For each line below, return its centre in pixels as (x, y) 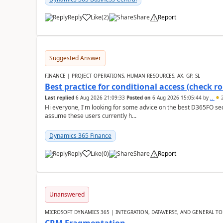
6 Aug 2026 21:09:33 (100, 98)
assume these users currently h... (90, 116)
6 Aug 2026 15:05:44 (177, 98)
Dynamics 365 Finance (80, 136)
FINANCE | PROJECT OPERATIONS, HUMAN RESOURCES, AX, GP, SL (122, 76)
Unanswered (67, 194)
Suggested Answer (75, 58)
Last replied (59, 98)
